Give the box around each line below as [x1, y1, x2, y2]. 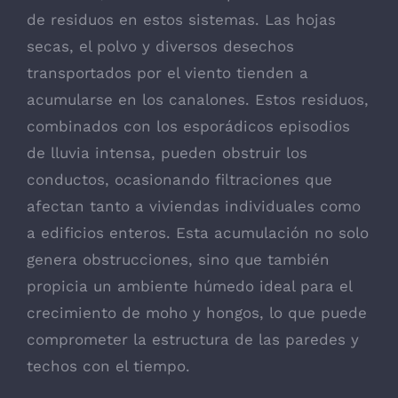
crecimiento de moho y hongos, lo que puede [27, 303, 367, 322]
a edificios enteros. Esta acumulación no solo [27, 223, 369, 242]
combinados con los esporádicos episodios [27, 116, 350, 135]
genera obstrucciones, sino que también [27, 250, 330, 268]
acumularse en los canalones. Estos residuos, [27, 90, 369, 108]
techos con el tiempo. [27, 356, 190, 375]
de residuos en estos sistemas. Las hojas [27, 10, 336, 28]
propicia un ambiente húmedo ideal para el [27, 276, 352, 295]
